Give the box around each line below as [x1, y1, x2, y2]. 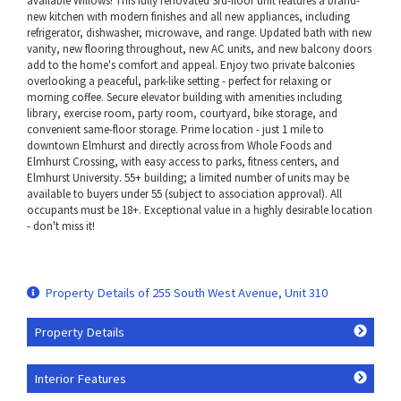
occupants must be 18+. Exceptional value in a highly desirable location [27, 201, 372, 218]
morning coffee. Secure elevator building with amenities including [27, 89, 342, 105]
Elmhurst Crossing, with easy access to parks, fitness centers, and [27, 153, 339, 169]
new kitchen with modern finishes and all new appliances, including [27, 8, 350, 24]
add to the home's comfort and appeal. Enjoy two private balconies [27, 56, 354, 73]
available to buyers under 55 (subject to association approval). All [27, 185, 342, 201]
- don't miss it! [27, 218, 95, 234]
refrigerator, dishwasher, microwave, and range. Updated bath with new [27, 24, 371, 40]
